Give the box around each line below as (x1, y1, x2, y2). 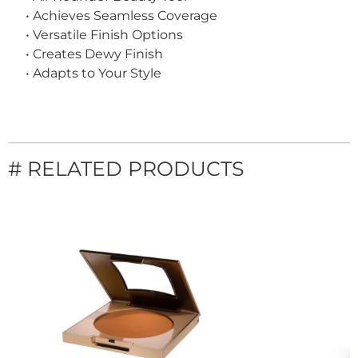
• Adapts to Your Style (26, 66, 161, 81)
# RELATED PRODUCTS (8, 157, 244, 181)
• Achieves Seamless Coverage (26, 8, 217, 23)
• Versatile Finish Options (26, 27, 183, 42)
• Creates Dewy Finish (26, 46, 163, 62)
